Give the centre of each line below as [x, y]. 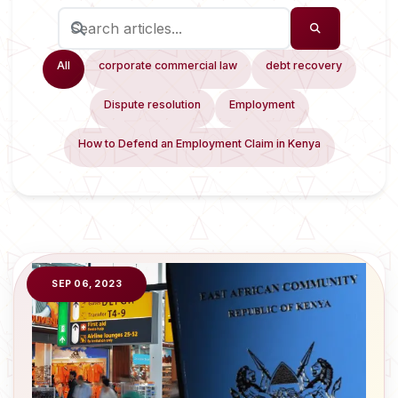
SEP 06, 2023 [87, 284]
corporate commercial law [167, 65]
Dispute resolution [152, 104]
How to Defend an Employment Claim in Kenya [199, 143]
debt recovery [303, 65]
